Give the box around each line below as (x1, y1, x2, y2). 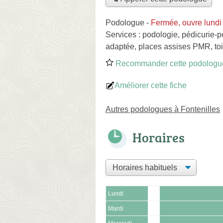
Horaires (132, 128, 185, 146)
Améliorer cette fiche (114, 81, 187, 90)
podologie (142, 30, 178, 39)
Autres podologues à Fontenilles (106, 105, 220, 113)
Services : (106, 30, 142, 39)
